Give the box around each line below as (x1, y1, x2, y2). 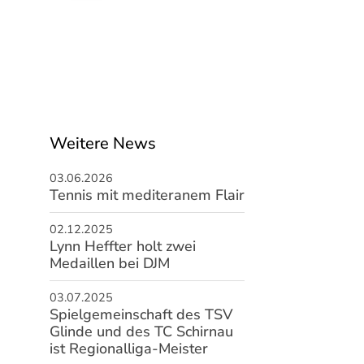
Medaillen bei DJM (49, 253, 170, 273)
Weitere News (49, 132, 156, 154)
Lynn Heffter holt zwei (49, 236, 196, 256)
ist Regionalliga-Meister (49, 339, 208, 358)
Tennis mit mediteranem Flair (49, 185, 245, 205)
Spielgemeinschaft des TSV (49, 305, 232, 324)
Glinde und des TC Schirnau (49, 322, 233, 341)
